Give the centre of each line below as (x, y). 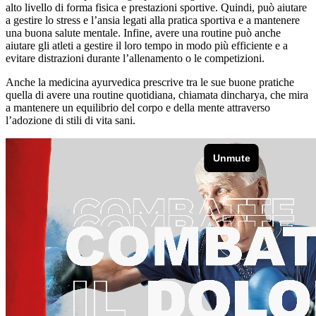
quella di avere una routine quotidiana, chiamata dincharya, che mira (157, 95)
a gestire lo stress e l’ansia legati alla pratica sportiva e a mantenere (153, 20)
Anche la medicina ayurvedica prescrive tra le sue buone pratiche (150, 82)
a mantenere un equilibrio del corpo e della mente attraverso (138, 107)
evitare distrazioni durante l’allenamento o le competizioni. (135, 58)
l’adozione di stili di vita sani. (71, 120)
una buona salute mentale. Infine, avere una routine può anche (143, 32)
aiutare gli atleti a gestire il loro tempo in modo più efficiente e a (147, 45)
